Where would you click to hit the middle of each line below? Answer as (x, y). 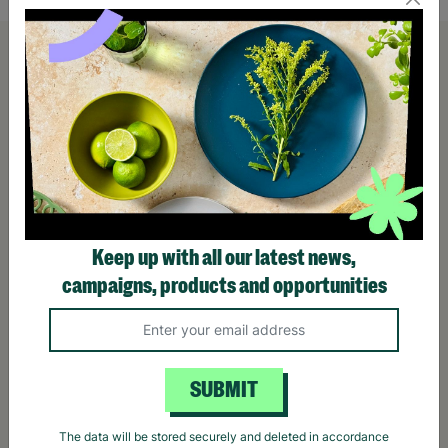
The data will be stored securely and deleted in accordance (224, 437)
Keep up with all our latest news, (224, 257)
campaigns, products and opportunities (224, 285)
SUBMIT (224, 389)
